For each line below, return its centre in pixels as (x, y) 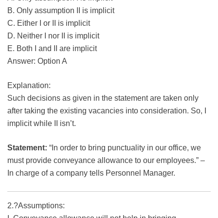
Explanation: (29, 86)
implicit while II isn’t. (42, 124)
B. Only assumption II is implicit (61, 11)
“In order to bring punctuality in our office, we (124, 148)
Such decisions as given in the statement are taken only (103, 98)
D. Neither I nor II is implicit (53, 36)
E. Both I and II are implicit (52, 49)
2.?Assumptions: (36, 206)
